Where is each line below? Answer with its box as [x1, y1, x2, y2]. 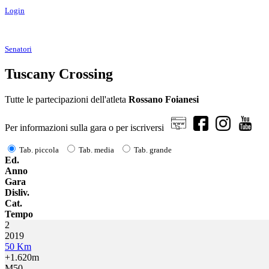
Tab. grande [134, 145, 172, 154]
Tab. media [79, 145, 114, 154]
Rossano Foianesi [128, 94, 199, 104]
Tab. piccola [19, 145, 59, 154]
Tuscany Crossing [5, 65, 113, 82]
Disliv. [5, 187, 29, 198]
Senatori [5, 44, 32, 53]
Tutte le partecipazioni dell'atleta [5, 94, 128, 104]
